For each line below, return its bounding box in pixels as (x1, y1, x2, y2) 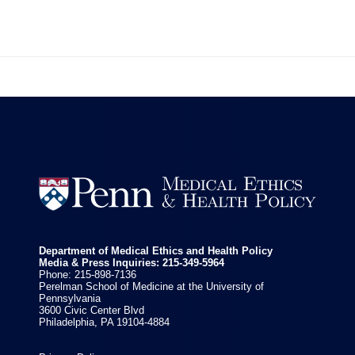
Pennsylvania (39, 292, 101, 304)
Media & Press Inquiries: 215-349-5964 (39, 256, 225, 269)
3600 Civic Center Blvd (39, 303, 145, 316)
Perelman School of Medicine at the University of (39, 280, 265, 292)
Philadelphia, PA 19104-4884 (39, 315, 170, 328)
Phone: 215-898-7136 (39, 268, 137, 281)
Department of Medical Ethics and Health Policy (39, 244, 273, 257)
